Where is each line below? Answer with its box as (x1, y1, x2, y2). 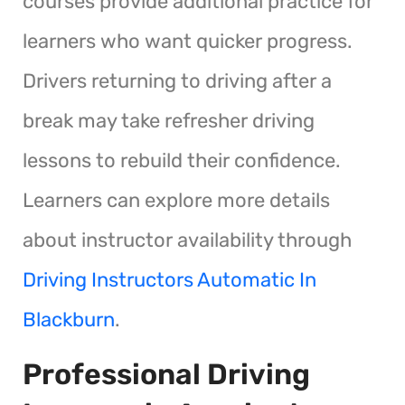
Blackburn (23, 306, 115, 332)
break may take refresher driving (23, 108, 315, 133)
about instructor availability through (23, 227, 352, 252)
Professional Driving (23, 356, 310, 391)
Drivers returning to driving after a (23, 68, 332, 93)
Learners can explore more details (23, 187, 330, 212)
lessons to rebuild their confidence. (23, 147, 341, 173)
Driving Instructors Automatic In (23, 267, 316, 292)
